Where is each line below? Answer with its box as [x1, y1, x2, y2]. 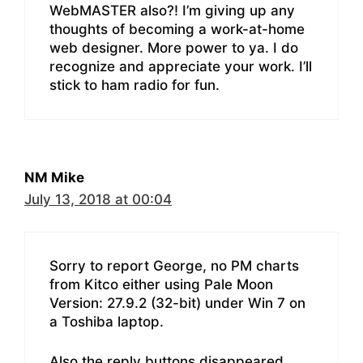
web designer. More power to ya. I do [49, 39, 298, 56]
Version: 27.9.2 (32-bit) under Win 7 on [49, 295, 305, 312]
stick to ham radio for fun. [49, 76, 220, 93]
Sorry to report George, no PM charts [49, 258, 299, 275]
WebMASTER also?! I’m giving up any [49, 2, 295, 19]
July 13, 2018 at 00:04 [24, 190, 172, 207]
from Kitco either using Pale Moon [49, 276, 273, 293]
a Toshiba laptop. [49, 314, 164, 331]
